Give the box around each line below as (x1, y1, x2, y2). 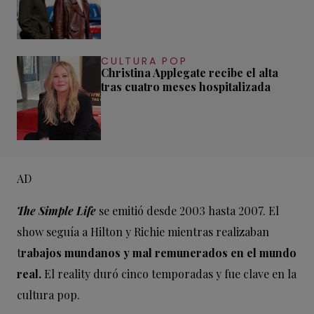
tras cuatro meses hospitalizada (101, 79, 271, 95)
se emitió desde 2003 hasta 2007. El (99, 203, 279, 219)
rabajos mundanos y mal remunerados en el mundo (21, 245, 296, 261)
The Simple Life (17, 203, 96, 219)
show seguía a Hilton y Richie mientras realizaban (17, 224, 269, 240)
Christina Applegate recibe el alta (101, 65, 278, 81)
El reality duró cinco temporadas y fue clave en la (41, 266, 296, 282)
